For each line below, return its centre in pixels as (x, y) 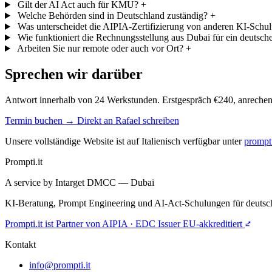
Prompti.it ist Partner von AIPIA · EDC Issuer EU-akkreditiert (125, 223)
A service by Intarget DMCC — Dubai (80, 182)
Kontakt (20, 244)
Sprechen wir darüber (74, 74)
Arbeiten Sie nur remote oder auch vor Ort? (100, 49)
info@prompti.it (60, 265)
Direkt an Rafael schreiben (128, 120)
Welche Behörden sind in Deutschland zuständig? (112, 16)
